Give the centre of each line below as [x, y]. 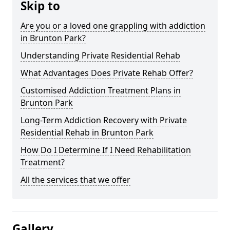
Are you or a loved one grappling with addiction [113, 25]
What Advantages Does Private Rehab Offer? [107, 73]
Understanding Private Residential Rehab [100, 55]
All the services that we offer [75, 179]
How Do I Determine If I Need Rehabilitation [106, 150]
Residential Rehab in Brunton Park [87, 132]
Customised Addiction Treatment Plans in [101, 90]
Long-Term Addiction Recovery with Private [104, 120]
